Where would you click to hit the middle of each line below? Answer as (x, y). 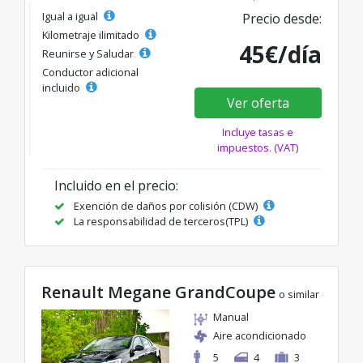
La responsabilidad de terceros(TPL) (161, 221)
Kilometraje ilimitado (92, 34)
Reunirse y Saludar (89, 53)
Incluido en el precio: (116, 185)
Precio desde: (282, 18)
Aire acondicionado (260, 335)
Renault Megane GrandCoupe (158, 292)
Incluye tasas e (258, 132)
